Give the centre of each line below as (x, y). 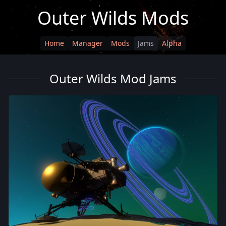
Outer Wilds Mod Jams (113, 78)
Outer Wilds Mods (113, 18)
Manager (88, 43)
